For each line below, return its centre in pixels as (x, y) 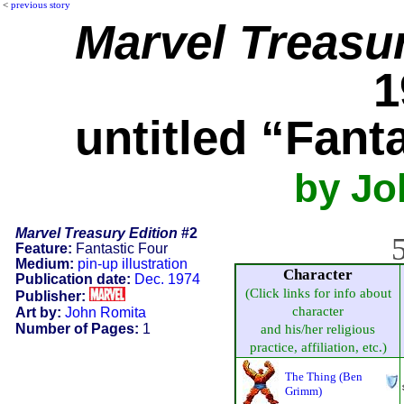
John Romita (105, 312)
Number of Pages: (77, 328)
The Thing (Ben (324, 376)
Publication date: (73, 279)
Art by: (38, 312)
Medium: (44, 263)
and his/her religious (318, 329)
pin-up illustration (132, 263)
